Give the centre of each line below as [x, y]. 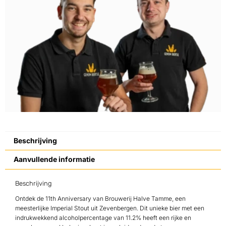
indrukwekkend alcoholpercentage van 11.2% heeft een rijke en [103, 217]
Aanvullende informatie [54, 159]
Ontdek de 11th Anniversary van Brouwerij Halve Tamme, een [100, 198]
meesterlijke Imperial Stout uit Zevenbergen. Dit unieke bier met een [110, 208]
